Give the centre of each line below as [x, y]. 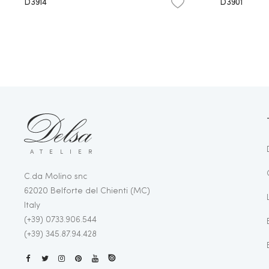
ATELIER [65, 152]
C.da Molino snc [56, 176]
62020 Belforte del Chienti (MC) [87, 191]
